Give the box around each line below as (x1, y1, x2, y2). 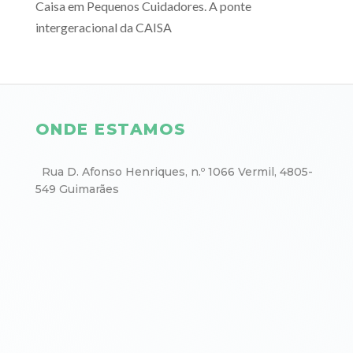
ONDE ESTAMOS (35, 120, 186, 139)
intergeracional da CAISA (35, 20, 172, 35)
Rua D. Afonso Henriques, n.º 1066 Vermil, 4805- (35, 165, 313, 180)
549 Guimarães (35, 182, 119, 197)
